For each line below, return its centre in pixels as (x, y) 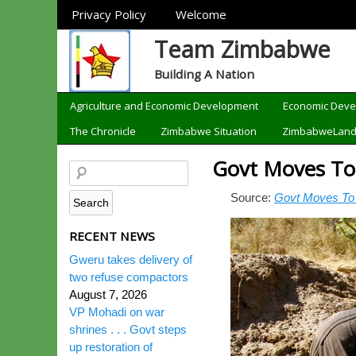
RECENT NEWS (112, 236)
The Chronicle (103, 131)
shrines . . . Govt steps (128, 329)
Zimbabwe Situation (209, 131)
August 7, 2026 (108, 294)
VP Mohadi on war (117, 312)
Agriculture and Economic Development (164, 106)
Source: (252, 197)
